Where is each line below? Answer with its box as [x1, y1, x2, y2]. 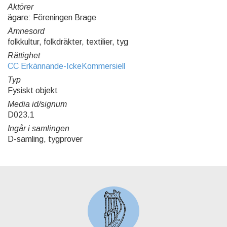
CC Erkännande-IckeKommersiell [8, 62, 125, 71]
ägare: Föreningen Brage [8, 13, 96, 22]
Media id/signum [8, 100, 67, 109]
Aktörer [8, 3, 33, 12]
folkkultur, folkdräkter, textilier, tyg [8, 37, 128, 47]
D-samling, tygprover [8, 135, 83, 144]
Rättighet [8, 51, 40, 60]
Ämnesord [8, 27, 45, 36]
